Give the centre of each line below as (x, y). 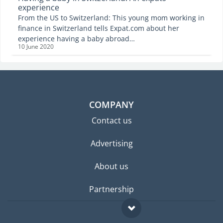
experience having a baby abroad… (76, 39)
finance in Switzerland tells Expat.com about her (99, 28)
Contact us (111, 121)
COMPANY (111, 105)
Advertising (111, 144)
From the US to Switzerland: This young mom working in (111, 18)
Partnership (111, 189)
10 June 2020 (36, 47)
